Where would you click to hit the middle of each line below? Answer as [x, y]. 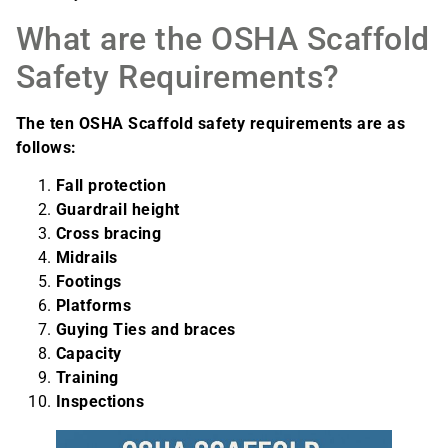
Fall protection [111, 186]
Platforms [94, 306]
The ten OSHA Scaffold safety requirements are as [211, 123]
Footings [89, 282]
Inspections [100, 402]
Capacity [91, 354]
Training [87, 378]
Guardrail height [118, 210]
